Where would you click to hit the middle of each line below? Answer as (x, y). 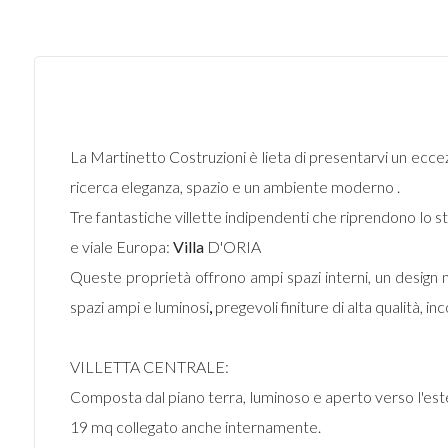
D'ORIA (232, 246)
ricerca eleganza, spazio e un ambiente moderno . (234, 186)
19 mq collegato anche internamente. (195, 426)
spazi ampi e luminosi (139, 306)
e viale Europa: (121, 246)
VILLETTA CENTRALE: (149, 366)
